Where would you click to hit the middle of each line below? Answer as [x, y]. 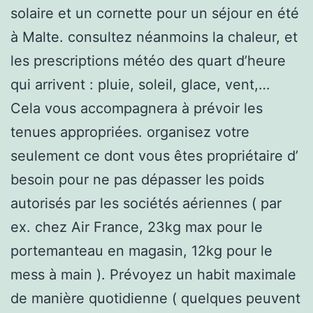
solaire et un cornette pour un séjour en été [155, 13]
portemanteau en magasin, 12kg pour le [141, 250]
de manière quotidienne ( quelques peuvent [155, 298]
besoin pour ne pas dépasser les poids [137, 179]
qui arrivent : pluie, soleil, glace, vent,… [140, 84]
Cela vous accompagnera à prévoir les [137, 108]
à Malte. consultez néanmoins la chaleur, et [154, 37]
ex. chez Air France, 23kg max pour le [137, 227]
